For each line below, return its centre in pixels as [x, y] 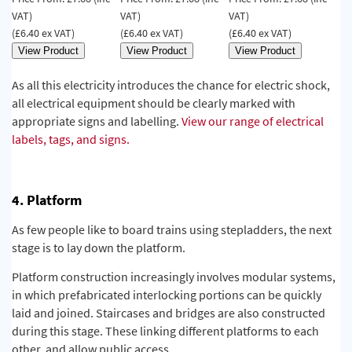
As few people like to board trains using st [121, 229]
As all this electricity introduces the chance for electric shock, [171, 84]
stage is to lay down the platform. [99, 247]
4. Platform [47, 200]
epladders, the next [281, 229]
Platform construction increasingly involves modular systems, [174, 276]
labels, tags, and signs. [71, 139]
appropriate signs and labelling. [97, 121]
